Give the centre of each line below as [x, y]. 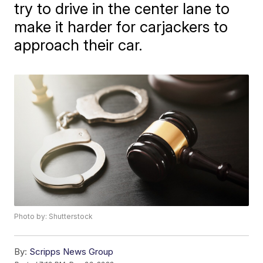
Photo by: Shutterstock [54, 217]
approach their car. [79, 45]
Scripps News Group [72, 252]
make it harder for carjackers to [121, 27]
